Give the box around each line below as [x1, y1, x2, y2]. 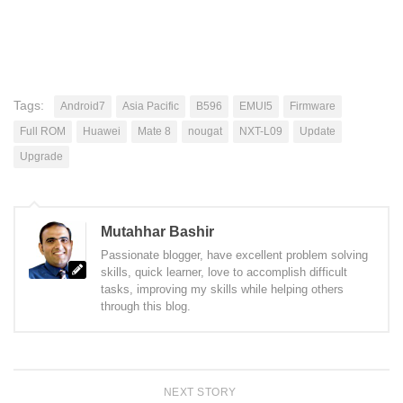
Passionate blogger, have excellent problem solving [101, 248, 368, 263]
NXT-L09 [239, 125, 282, 139]
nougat [188, 125, 222, 139]
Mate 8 [138, 125, 171, 139]
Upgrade [20, 150, 63, 164]
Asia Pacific [122, 100, 179, 113]
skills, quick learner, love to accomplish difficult [101, 265, 347, 280]
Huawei [83, 125, 121, 139]
